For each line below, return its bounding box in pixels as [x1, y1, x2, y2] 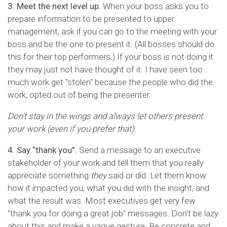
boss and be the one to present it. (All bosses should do [8, 39, 214, 49]
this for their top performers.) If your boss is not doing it [8, 51, 213, 62]
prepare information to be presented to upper [8, 13, 174, 24]
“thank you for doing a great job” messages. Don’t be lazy [8, 208, 218, 218]
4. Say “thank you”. [8, 144, 77, 155]
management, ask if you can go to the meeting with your [8, 26, 217, 36]
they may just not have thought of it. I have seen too [8, 64, 203, 74]
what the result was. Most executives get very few [8, 195, 196, 206]
